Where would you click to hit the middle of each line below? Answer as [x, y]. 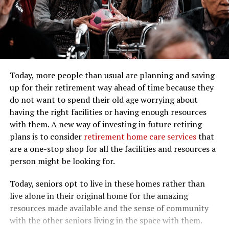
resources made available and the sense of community [109, 208]
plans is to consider [47, 136]
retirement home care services [140, 136]
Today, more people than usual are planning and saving [112, 75]
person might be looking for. [62, 161]
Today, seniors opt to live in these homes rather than [107, 183]
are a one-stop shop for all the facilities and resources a [112, 148]
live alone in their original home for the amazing [99, 196]
